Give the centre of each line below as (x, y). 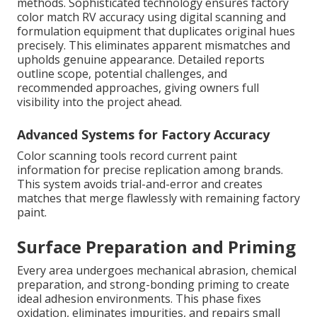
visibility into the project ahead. (99, 102)
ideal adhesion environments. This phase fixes (139, 298)
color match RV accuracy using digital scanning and (151, 17)
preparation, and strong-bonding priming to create (153, 284)
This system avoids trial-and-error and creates (140, 184)
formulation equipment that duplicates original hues (156, 31)
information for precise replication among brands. (150, 169)
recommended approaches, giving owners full (138, 87)
